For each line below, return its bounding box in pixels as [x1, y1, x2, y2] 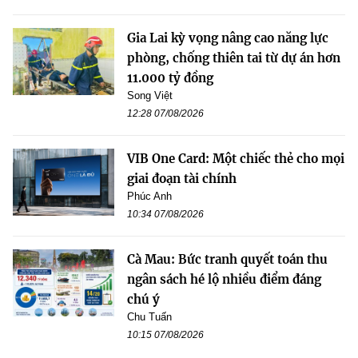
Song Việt [127, 89, 173, 101]
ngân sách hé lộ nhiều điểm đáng [127, 271, 321, 287]
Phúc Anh [127, 189, 172, 202]
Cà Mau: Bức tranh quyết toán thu [127, 251, 328, 267]
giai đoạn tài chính [127, 170, 237, 186]
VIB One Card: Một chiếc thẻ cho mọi [127, 150, 344, 166]
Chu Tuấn [127, 310, 172, 323]
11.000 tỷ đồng [127, 70, 213, 86]
